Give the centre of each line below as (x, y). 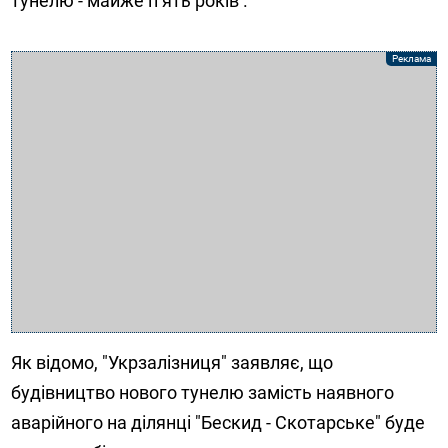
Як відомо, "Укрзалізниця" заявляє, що (172, 363)
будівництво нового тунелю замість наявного (203, 393)
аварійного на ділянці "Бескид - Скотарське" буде (218, 423)
